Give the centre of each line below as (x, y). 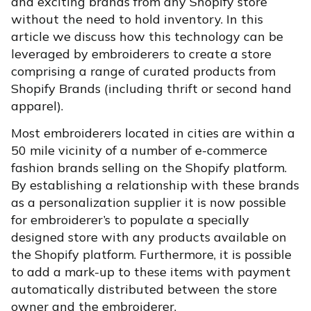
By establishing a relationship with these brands (155, 185)
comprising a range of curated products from (143, 71)
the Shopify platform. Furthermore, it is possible (151, 254)
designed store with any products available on (149, 237)
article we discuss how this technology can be (147, 36)
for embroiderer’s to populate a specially (130, 219)
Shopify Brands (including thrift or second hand (151, 88)
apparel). (37, 106)
